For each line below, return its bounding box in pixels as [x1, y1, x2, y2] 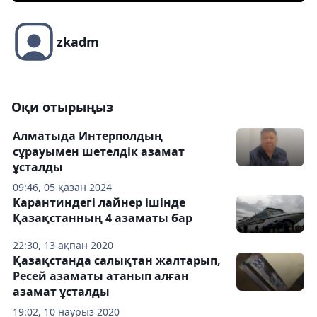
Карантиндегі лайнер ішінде [13, 195, 185, 211]
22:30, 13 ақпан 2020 [13, 238, 113, 253]
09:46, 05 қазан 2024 [13, 180, 112, 195]
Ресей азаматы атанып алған [13, 268, 189, 284]
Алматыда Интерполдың [13, 128, 163, 144]
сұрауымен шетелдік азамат [13, 144, 185, 160]
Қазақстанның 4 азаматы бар [13, 210, 192, 226]
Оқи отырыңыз [11, 98, 113, 116]
